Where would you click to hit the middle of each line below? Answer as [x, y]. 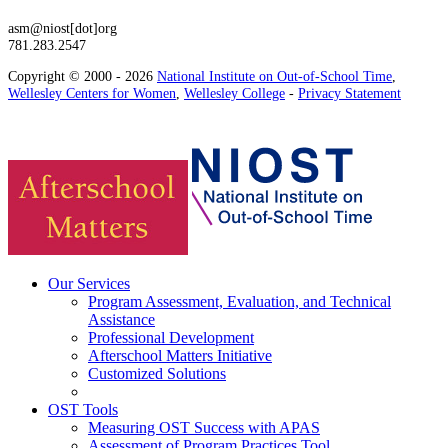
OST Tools [83, 410]
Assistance [121, 320]
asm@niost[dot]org [62, 27]
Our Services [89, 284]
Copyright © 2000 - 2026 [82, 75]
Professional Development [171, 338]
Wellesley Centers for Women [92, 92]
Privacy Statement [349, 92]
